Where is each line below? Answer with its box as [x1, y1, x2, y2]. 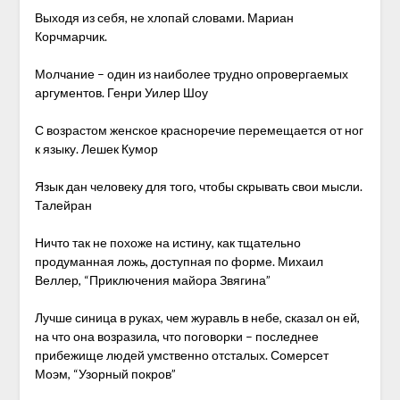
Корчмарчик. [34, 29, 107, 44]
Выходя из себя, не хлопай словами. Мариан [34, 10, 294, 25]
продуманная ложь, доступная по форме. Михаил [34, 254, 323, 269]
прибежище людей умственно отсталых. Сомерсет [34, 347, 329, 362]
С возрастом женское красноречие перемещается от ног [34, 122, 363, 137]
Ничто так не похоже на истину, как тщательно [34, 235, 301, 250]
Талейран [34, 197, 92, 212]
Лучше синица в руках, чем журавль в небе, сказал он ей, [34, 310, 360, 325]
